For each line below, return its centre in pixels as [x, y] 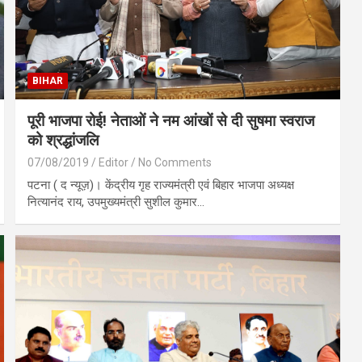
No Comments [175, 163]
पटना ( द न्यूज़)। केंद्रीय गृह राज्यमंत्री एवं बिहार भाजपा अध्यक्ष [161, 185]
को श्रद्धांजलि [63, 141]
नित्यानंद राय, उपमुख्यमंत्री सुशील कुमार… [116, 202]
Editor [114, 163]
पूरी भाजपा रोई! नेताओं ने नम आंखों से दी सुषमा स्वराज [171, 121]
